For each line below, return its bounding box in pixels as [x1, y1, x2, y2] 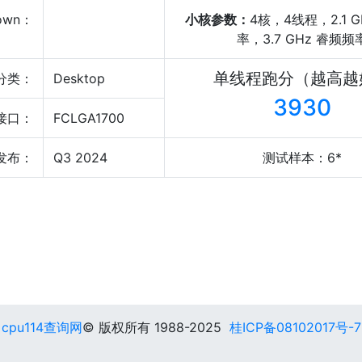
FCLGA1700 [53, 110, 124, 126]
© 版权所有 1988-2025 [82, 319, 229, 335]
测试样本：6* [263, 149, 342, 166]
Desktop [53, 70, 105, 86]
